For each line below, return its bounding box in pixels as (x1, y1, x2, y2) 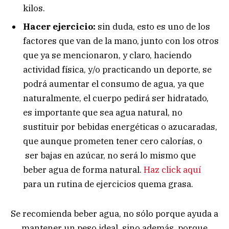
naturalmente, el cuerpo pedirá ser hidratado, (23, 92, 209, 104)
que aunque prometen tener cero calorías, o (23, 135, 202, 147)
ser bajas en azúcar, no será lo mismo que (23, 149, 196, 161)
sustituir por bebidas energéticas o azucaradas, (23, 121, 217, 132)
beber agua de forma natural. (23, 164, 144, 175)
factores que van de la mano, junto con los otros (23, 35, 219, 47)
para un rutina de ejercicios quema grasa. (23, 178, 193, 190)
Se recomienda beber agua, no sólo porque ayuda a (11, 208, 218, 220)
